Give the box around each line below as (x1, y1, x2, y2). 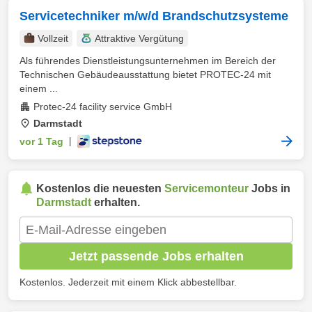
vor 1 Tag (19, 136, 63, 147)
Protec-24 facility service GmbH (33, 101, 172, 112)
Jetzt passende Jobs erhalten (68, 249, 244, 263)
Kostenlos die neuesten (36, 182, 164, 194)
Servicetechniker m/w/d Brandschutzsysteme (19, 9, 288, 23)
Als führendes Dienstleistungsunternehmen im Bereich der (19, 55, 276, 66)
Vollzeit (38, 33, 68, 44)
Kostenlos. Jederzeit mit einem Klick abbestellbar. (19, 276, 237, 288)
